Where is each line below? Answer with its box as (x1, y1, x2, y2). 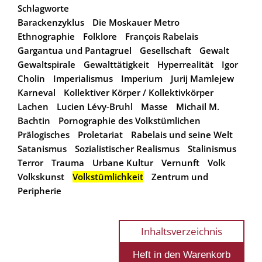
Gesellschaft (140, 44, 191, 56)
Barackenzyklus (18, 16, 84, 28)
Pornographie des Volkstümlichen (58, 114, 201, 126)
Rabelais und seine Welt (131, 128, 233, 140)
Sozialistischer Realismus (75, 142, 180, 154)
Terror (18, 156, 43, 168)
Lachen (18, 100, 49, 112)
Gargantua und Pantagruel (18, 44, 132, 56)
